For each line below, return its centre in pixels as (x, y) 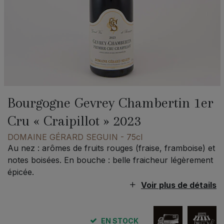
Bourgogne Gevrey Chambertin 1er (110, 103)
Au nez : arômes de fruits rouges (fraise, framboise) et (111, 148)
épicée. (21, 172)
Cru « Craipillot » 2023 (74, 121)
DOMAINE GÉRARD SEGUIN (63, 137)
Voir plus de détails (179, 185)
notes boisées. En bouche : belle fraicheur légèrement (110, 160)
